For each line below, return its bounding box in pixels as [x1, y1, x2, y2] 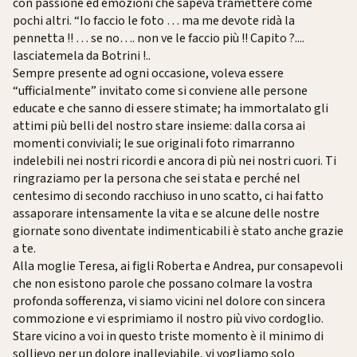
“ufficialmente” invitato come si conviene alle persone [13, 82, 308, 100]
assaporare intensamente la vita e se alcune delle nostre [13, 205, 320, 223]
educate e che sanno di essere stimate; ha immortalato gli [13, 100, 328, 118]
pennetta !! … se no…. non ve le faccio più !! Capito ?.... [13, 29, 304, 48]
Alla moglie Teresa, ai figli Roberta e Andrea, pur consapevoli [13, 257, 343, 276]
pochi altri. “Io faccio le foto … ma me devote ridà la [13, 12, 295, 30]
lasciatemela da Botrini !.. [13, 47, 151, 65]
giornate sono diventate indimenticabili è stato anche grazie [13, 222, 343, 241]
